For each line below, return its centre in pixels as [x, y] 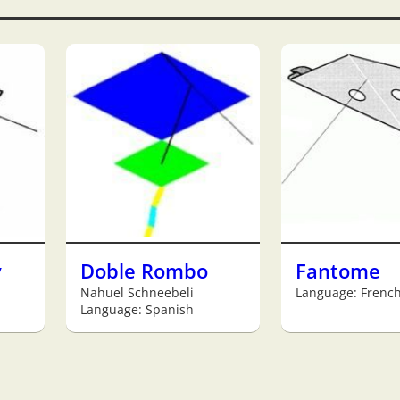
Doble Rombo [144, 271]
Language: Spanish [137, 309]
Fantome [338, 271]
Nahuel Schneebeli [137, 292]
